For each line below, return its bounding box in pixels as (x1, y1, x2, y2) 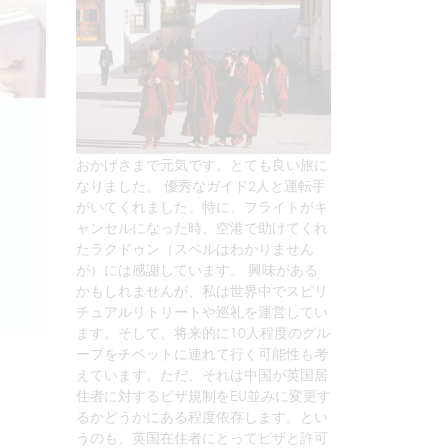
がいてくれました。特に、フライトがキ (76, 198, 328, 215)
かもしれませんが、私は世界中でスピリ (76, 282, 328, 299)
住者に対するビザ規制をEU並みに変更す (76, 387, 331, 404)
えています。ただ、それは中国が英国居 (76, 366, 328, 383)
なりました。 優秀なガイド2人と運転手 (76, 177, 326, 194)
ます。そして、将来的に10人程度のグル (76, 324, 330, 341)
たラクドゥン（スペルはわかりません (76, 240, 314, 257)
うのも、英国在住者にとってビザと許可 (76, 429, 328, 446)
